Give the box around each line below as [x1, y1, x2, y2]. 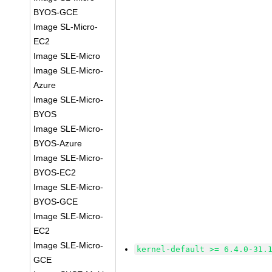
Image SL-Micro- [33, 22, 98, 32]
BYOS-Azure [33, 138, 83, 148]
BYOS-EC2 [33, 168, 76, 177]
